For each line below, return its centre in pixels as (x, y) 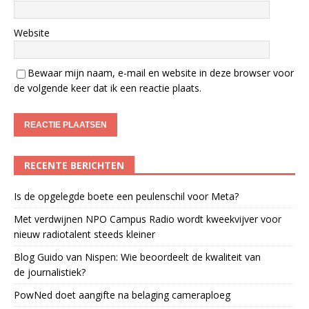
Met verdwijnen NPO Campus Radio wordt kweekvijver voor (148, 219)
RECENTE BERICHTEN (74, 165)
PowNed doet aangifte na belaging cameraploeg (122, 295)
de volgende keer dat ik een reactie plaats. (108, 88)
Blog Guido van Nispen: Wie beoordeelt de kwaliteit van (137, 257)
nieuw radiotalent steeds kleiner (84, 234)
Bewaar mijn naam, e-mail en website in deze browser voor (161, 72)
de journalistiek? (50, 272)
